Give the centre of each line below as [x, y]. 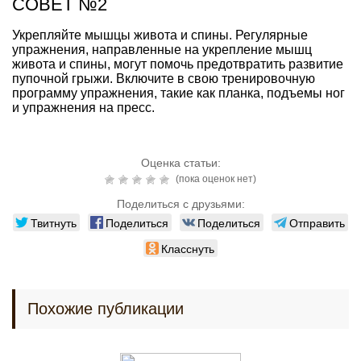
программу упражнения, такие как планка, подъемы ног [178, 93]
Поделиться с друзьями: [180, 203]
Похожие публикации [106, 308]
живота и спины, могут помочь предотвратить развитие [178, 64]
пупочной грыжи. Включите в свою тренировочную [164, 78]
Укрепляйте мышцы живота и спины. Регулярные [160, 35]
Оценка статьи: [180, 162]
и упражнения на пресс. [83, 107]
